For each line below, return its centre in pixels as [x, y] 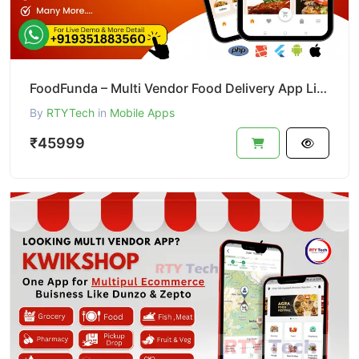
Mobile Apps [142, 113]
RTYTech [71, 113]
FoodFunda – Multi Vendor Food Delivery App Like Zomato [322, 89]
